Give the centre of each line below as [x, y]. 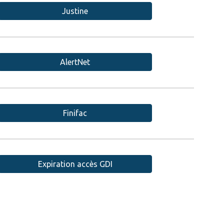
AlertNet [75, 62]
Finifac [75, 113]
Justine [75, 11]
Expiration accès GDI [75, 164]
